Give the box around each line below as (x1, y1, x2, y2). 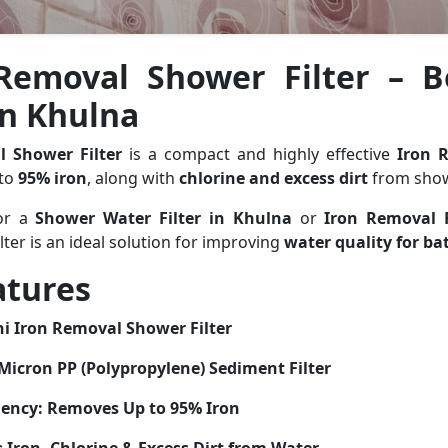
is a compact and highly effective (122, 143, 397, 165)
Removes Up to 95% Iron (46, 397, 240, 419)
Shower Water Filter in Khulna (35, 207, 292, 229)
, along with (86, 167, 179, 189)
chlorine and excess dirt (178, 167, 368, 189)
